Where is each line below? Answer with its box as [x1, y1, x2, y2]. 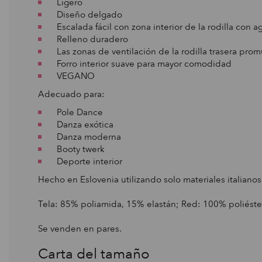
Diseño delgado [47, 8, 122, 20]
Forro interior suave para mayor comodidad [47, 57, 232, 70]
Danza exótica [47, 118, 113, 130]
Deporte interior [47, 155, 122, 167]
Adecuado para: [38, 88, 105, 100]
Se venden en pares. [38, 222, 122, 235]
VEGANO [47, 70, 95, 82]
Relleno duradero [47, 33, 128, 45]
